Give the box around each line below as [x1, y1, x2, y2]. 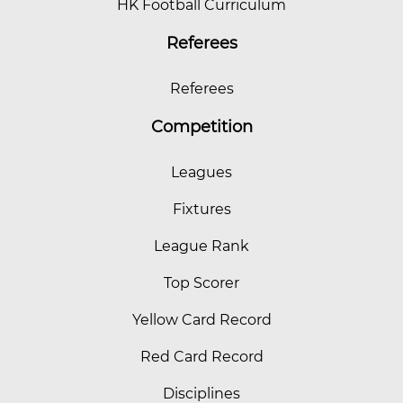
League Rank [154, 237, 249, 255]
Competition [150, 116, 253, 137]
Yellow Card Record [131, 310, 272, 328]
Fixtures [172, 200, 231, 218]
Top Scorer [164, 273, 239, 291]
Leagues [171, 163, 232, 181]
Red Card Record [139, 347, 264, 365]
